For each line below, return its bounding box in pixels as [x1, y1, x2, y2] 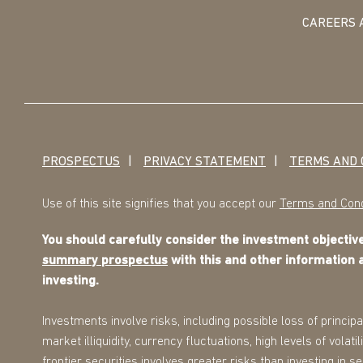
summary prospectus [42, 254, 168, 268]
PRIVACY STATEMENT [143, 156, 266, 169]
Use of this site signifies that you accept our [42, 198, 280, 211]
